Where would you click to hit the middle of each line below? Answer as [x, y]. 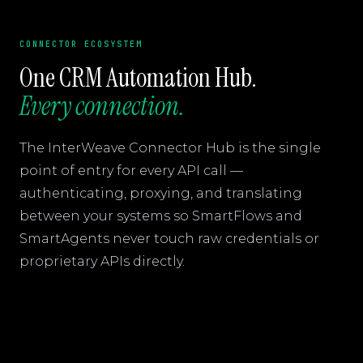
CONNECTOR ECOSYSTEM [81, 44]
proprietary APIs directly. [102, 261]
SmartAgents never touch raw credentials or [169, 239]
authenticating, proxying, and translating [161, 193]
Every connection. [102, 106]
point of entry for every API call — [131, 171]
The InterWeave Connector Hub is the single [170, 148]
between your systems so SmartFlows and [161, 216]
